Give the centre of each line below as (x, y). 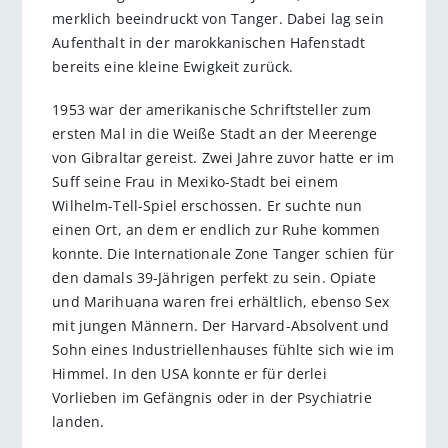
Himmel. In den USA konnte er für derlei (189, 373)
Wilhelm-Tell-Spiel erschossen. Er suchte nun (207, 205)
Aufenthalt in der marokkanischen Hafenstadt (209, 43)
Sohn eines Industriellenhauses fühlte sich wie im (223, 349)
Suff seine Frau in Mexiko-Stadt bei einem (195, 181)
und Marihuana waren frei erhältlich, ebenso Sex (220, 301)
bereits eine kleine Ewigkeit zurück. (173, 67)
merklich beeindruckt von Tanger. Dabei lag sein (218, 19)
